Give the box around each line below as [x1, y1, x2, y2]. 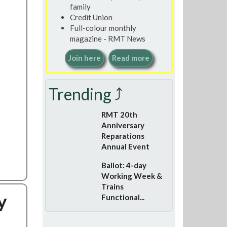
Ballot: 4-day [101, 161, 146, 170]
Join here [68, 53, 101, 62]
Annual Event [101, 142, 149, 151]
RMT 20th [101, 110, 137, 119]
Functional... [101, 193, 144, 202]
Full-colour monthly [69, 23, 136, 32]
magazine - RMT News [69, 33, 145, 43]
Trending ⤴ [48, 84, 123, 104]
